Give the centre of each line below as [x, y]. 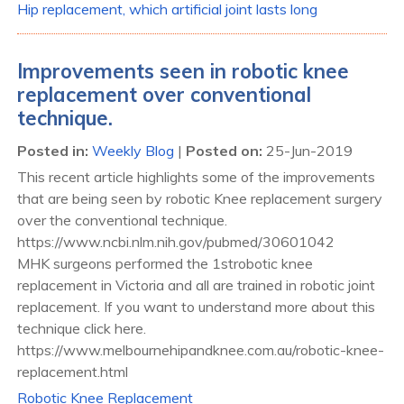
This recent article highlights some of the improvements [196, 176]
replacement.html [73, 371]
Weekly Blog [133, 150]
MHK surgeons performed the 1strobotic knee [165, 263]
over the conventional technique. [122, 220]
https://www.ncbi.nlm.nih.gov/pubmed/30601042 [176, 241]
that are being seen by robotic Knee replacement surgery [200, 198]
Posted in [51, 150]
